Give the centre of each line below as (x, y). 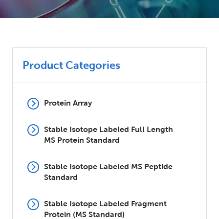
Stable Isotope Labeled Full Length (109, 129)
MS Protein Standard (82, 140)
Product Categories (71, 65)
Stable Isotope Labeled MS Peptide (108, 166)
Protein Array (68, 103)
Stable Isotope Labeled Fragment (105, 204)
